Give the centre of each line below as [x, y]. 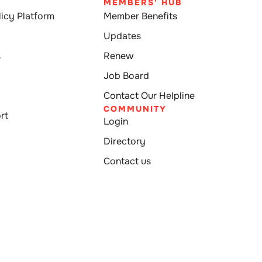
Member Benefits [141, 16]
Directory [125, 142]
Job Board [127, 76]
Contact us [127, 161]
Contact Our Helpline [149, 96]
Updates [123, 36]
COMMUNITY [135, 109]
